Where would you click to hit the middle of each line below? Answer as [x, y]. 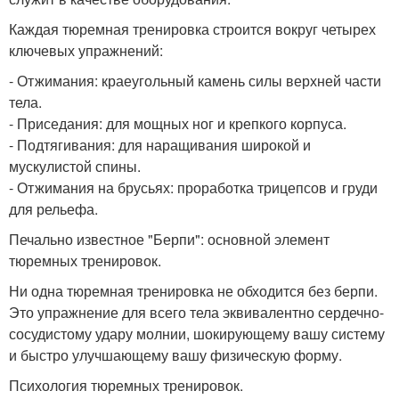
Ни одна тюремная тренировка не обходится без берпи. [193, 291]
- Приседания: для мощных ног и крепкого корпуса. [178, 123]
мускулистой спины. [75, 166]
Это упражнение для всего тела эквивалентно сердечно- [196, 312]
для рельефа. [53, 209]
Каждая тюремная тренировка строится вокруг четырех [192, 29]
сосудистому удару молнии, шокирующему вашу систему [197, 334]
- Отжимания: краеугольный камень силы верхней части [195, 81]
